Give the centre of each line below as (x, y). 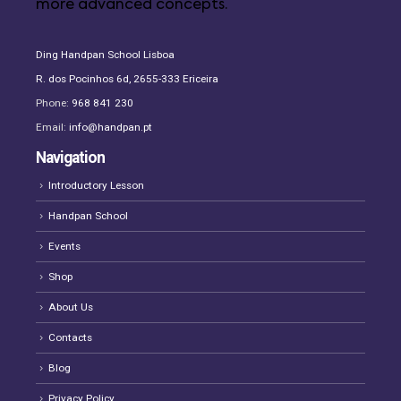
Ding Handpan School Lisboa (105, 54)
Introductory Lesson (96, 186)
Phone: (54, 103)
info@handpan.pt (111, 128)
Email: (52, 128)
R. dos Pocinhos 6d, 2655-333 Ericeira (127, 78)
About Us (71, 307)
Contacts (70, 337)
